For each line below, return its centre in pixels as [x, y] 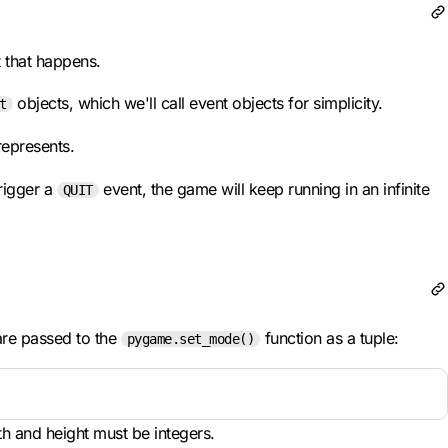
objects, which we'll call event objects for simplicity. [197, 103]
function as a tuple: [329, 338]
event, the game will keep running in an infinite [263, 189]
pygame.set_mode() [190, 339]
